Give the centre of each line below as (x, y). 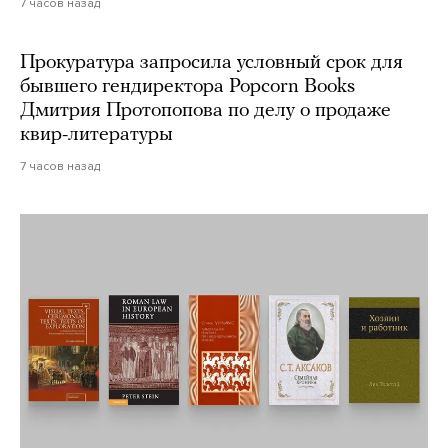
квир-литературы (96, 135)
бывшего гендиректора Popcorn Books (187, 87)
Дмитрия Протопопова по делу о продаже (205, 111)
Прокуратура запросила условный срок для (211, 63)
